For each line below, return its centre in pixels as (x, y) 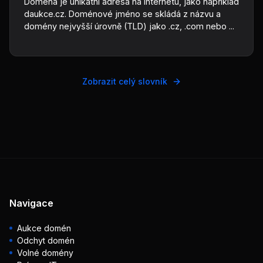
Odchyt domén (46, 240)
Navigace (31, 203)
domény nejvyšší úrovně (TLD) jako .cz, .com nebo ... (129, 26)
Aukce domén (44, 228)
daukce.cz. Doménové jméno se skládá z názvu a (122, 14)
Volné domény (45, 253)
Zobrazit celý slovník (124, 81)
